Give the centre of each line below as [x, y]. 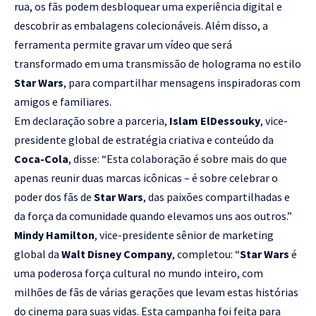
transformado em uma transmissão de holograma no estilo [158, 63]
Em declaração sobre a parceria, [92, 120]
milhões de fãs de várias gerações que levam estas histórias [156, 292]
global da [38, 254]
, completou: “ [206, 254]
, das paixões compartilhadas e [217, 196]
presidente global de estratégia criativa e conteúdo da [144, 139]
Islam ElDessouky [215, 120]
